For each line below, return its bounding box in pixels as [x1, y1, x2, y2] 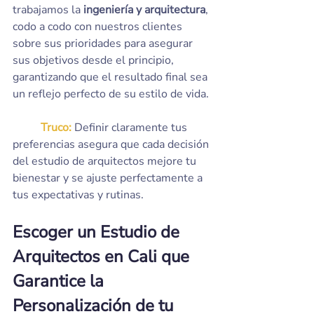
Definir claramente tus [71, 120, 190, 135]
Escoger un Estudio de [13, 221, 184, 243]
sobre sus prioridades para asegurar [13, 36, 196, 51]
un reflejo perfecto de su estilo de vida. [13, 86, 209, 102]
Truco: [41, 120, 71, 135]
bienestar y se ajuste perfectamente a [13, 170, 205, 186]
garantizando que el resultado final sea [13, 69, 210, 85]
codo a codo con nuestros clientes [13, 19, 185, 34]
